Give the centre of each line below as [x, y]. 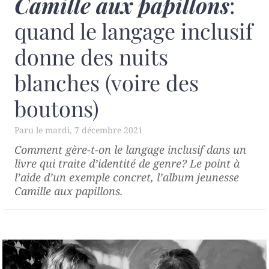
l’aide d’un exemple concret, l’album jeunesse [127, 177]
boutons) [57, 108]
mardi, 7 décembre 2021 [94, 130]
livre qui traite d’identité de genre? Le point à [127, 163]
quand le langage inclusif [134, 30]
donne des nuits [91, 56]
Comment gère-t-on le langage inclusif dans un [130, 149]
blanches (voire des [107, 82]
